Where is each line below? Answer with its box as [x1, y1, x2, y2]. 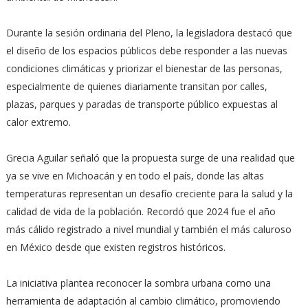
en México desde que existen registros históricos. [5, 241, 225, 254]
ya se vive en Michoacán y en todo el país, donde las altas [5, 169, 264, 182]
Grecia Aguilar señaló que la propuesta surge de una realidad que [5, 151, 295, 164]
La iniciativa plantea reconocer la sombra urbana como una [5, 276, 271, 289]
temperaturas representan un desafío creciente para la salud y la [5, 187, 293, 200]
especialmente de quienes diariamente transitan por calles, [5, 80, 267, 93]
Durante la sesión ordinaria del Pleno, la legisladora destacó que [5, 26, 292, 39]
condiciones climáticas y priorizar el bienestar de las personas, [5, 62, 283, 75]
